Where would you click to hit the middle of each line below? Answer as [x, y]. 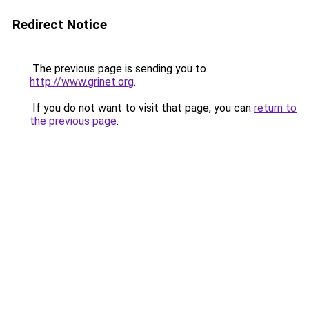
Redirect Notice [60, 24]
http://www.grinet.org [82, 82]
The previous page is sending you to [118, 69]
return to [275, 108]
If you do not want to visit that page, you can [142, 108]
